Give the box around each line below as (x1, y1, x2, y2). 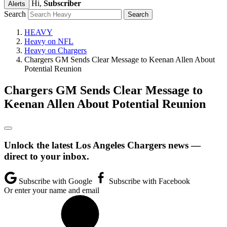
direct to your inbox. (4, 150, 89, 162)
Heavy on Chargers (24, 46, 87, 55)
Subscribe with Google (17, 177, 94, 186)
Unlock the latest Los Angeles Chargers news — (4, 139, 201, 150)
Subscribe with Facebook (107, 177, 190, 186)
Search (4, 10, 26, 18)
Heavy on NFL (24, 37, 73, 46)
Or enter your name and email (4, 186, 99, 195)
